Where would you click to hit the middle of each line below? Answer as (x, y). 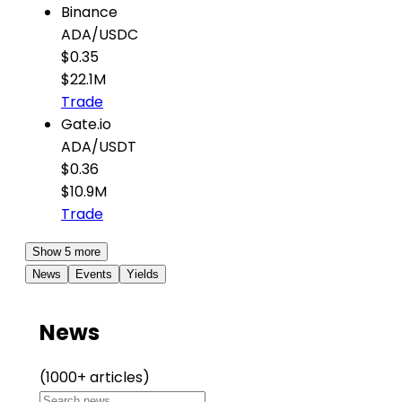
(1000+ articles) (95, 377)
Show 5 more (66, 251)
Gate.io (86, 124)
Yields (143, 274)
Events (94, 274)
